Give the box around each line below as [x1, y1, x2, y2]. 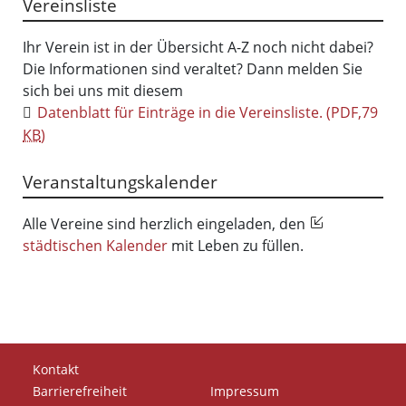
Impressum [210, 382, 279, 400]
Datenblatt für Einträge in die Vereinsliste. [37, 102, 324, 122]
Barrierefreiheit [33, 382, 127, 400]
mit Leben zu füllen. [168, 236, 307, 256]
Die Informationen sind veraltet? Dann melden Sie [23, 59, 362, 79]
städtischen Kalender [23, 236, 168, 256]
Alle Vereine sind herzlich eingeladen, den [23, 214, 309, 234]
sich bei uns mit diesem [23, 81, 183, 101]
